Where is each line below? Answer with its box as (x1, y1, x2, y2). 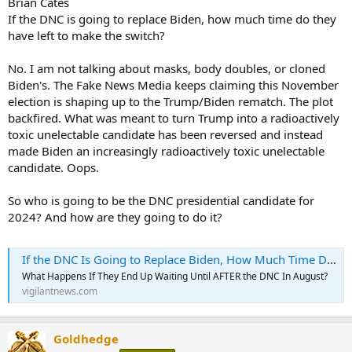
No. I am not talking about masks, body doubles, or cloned (8, 60, 325, 76)
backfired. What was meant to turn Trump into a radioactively (8, 109, 339, 126)
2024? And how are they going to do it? (8, 208, 222, 225)
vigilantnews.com (22, 284, 97, 298)
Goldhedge (53, 331, 119, 347)
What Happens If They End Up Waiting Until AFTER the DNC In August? (22, 269, 328, 283)
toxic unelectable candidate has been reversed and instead (8, 126, 323, 142)
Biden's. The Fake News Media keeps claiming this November (8, 76, 339, 93)
